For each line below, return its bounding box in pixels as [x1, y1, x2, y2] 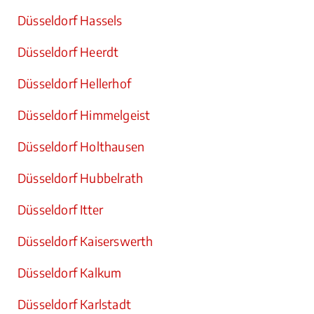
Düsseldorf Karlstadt [18, 296, 131, 312]
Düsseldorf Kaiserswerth [18, 233, 153, 249]
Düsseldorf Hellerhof [18, 76, 131, 91]
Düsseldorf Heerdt [18, 44, 119, 60]
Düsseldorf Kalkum [18, 265, 122, 280]
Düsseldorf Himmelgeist [18, 107, 151, 123]
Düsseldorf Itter [18, 202, 104, 217]
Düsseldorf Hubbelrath [18, 170, 144, 186]
